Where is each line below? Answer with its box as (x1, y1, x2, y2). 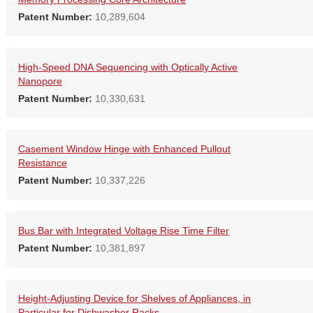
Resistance (18, 157, 67, 169)
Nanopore (18, 75, 62, 87)
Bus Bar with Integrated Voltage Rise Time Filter (18, 225, 229, 237)
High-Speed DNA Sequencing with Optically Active (18, 61, 238, 73)
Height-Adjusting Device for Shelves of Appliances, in (18, 293, 251, 305)
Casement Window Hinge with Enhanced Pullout (18, 143, 231, 155)
